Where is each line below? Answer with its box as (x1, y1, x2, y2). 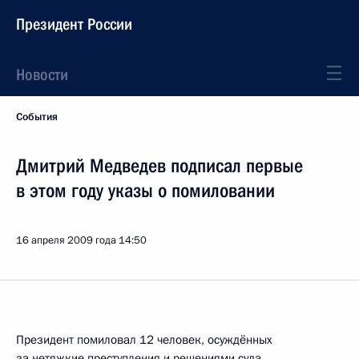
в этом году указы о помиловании (16, 179, 275, 202)
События (16, 110, 58, 124)
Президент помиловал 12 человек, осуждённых (16, 332, 272, 348)
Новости (16, 65, 68, 84)
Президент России (16, 14, 132, 34)
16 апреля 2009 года (16, 233, 116, 248)
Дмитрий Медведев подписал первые (16, 155, 303, 177)
